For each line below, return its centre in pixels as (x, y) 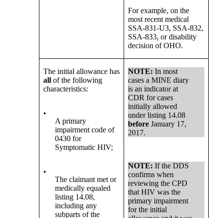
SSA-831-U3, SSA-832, (166, 28)
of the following (77, 80)
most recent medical (159, 19)
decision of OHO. (156, 45)
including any (76, 205)
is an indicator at (153, 89)
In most (165, 71)
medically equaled (83, 188)
